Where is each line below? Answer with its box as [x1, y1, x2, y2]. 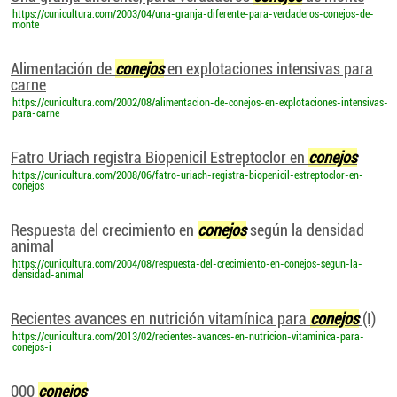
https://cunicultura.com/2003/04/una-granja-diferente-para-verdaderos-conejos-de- [12, 8, 374, 20]
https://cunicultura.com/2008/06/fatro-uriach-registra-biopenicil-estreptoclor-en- [12, 169, 363, 182]
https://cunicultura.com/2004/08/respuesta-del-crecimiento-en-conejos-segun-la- [12, 258, 362, 270]
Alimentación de [11, 59, 115, 78]
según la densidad [246, 221, 364, 239]
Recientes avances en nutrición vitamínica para [11, 309, 310, 328]
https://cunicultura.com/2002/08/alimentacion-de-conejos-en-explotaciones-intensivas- [12, 97, 388, 109]
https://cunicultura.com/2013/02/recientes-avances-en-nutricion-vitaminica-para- [12, 331, 364, 343]
